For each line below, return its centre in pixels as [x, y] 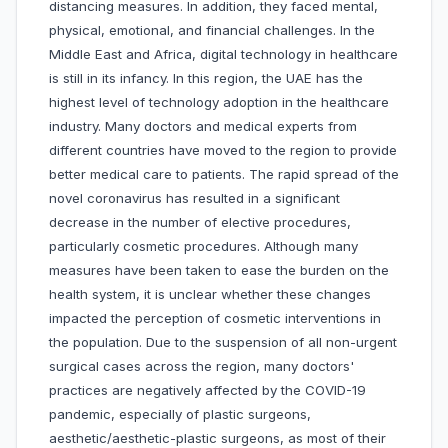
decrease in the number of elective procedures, [200, 222]
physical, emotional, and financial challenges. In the [212, 30]
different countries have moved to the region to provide [223, 150]
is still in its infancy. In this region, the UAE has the [206, 78]
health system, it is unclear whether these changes [210, 294]
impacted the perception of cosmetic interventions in [215, 318]
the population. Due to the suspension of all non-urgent [223, 342]
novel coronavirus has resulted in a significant [194, 198]
